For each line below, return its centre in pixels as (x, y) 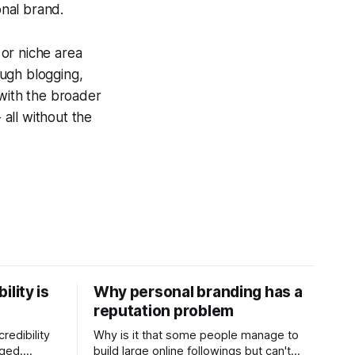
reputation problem (163, 311)
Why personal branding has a (198, 292)
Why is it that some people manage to (196, 335)
